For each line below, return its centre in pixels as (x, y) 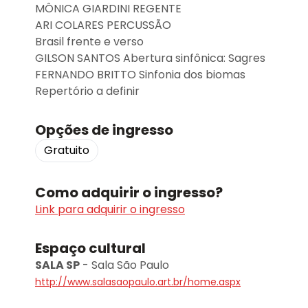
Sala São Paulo (130, 265)
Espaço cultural (90, 248)
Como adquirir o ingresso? (129, 192)
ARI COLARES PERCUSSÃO (103, 25)
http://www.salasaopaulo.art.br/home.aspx (138, 282)
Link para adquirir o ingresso (110, 209)
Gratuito (67, 150)
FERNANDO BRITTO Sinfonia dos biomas (140, 75)
